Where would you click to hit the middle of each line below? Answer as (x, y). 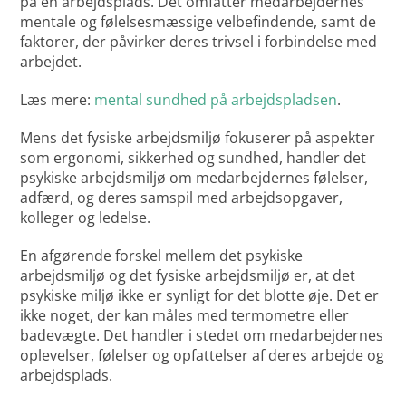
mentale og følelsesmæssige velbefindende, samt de (198, 22)
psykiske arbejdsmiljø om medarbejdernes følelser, (194, 178)
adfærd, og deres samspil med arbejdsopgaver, (182, 198)
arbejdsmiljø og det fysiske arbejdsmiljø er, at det (188, 276)
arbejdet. (53, 62)
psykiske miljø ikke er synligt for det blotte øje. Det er (200, 296)
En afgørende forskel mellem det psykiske (162, 256)
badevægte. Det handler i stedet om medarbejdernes (202, 336)
